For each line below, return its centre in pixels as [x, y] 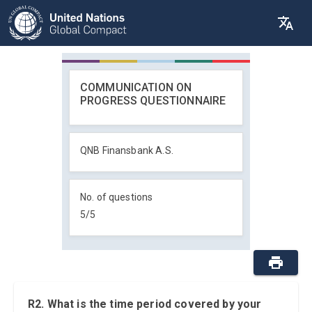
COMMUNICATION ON [136, 87]
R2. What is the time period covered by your [145, 304]
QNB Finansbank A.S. [127, 150]
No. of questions [117, 197]
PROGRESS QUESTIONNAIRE [153, 101]
